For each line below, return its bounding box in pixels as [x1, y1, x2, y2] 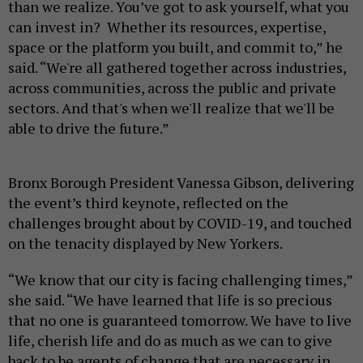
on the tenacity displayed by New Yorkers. [8, 233, 285, 253]
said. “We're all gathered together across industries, [8, 57, 346, 77]
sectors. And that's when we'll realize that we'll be [8, 97, 335, 117]
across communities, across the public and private [8, 77, 336, 97]
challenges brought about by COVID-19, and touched [8, 212, 352, 233]
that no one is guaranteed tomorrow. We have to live [8, 310, 352, 330]
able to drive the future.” [8, 117, 169, 138]
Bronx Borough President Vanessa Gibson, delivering [8, 172, 354, 192]
